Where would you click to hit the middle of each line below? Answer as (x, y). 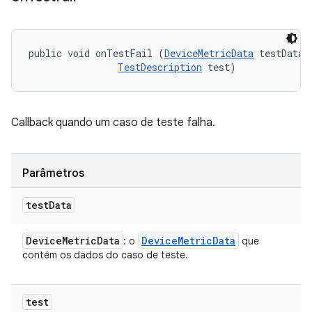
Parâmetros (53, 173)
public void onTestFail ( (96, 53)
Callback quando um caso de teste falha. (113, 123)
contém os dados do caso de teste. (105, 255)
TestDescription (160, 67)
